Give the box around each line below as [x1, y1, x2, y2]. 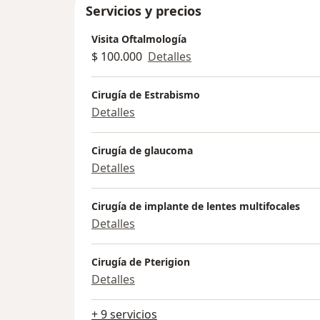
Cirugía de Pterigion [91, 255, 190, 269]
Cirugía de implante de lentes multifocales [91, 199, 300, 214]
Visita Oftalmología [91, 32, 186, 46]
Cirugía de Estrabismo [91, 88, 200, 102]
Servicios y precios [86, 2, 201, 20]
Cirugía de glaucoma [91, 144, 193, 158]
